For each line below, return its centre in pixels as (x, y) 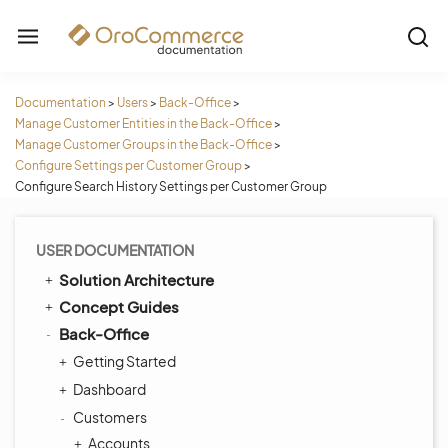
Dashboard (109, 389)
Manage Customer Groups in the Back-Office (143, 144)
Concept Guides (119, 306)
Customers (110, 417)
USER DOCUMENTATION (115, 250)
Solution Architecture (136, 279)
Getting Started (124, 361)
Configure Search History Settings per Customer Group (171, 186)
